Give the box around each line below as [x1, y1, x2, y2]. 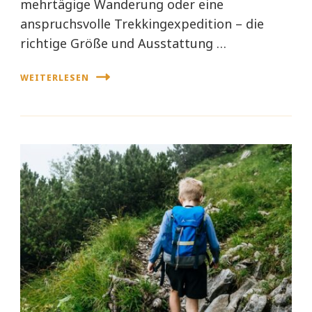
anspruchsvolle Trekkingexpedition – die [20, 15, 264, 33]
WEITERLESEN [20, 71, 89, 84]
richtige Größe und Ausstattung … [20, 35, 226, 52]
